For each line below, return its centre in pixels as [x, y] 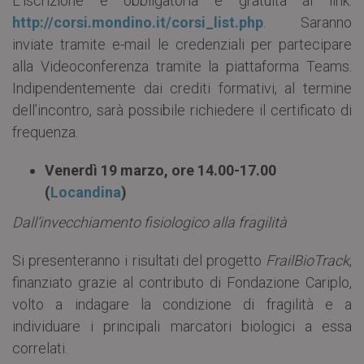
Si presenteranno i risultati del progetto [139, 261]
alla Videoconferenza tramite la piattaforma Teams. [182, 67]
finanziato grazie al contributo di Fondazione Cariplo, [182, 283]
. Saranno [308, 23]
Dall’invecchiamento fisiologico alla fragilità [149, 223]
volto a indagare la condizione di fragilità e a [182, 305]
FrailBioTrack [308, 261]
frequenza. [45, 132]
